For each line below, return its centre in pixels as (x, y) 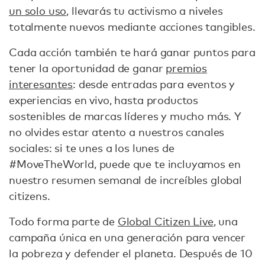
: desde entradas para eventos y (154, 84)
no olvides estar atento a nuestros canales (117, 132)
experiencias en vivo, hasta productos (104, 100)
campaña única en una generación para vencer (127, 237)
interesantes (41, 84)
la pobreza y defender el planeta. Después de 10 (131, 253)
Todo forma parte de (63, 221)
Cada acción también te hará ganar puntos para (132, 52)
